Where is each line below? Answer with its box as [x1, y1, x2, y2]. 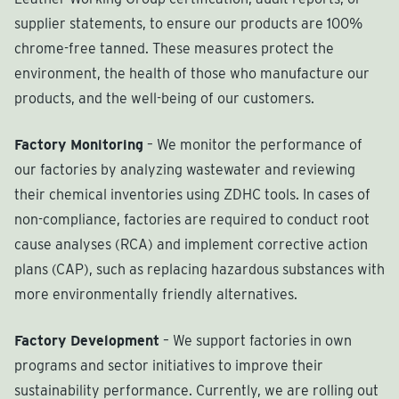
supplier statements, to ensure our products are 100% [14, 14, 362, 32]
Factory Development [14, 331, 159, 349]
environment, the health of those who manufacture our [14, 64, 370, 82]
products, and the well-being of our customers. [14, 89, 314, 107]
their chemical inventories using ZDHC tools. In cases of [14, 185, 370, 203]
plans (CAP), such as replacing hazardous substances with [14, 260, 385, 278]
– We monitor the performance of [143, 135, 362, 153]
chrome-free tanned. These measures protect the [14, 39, 334, 57]
